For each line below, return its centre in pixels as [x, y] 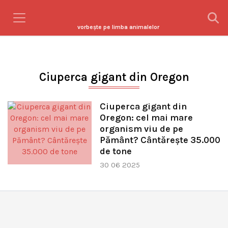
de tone [116, 151]
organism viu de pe [141, 129]
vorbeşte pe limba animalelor [118, 27]
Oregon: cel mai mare [146, 118]
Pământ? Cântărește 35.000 [160, 140]
